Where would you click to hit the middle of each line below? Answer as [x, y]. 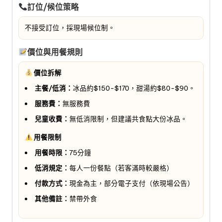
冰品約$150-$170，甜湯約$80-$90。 [134, 88]
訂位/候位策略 [53, 7]
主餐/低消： [54, 88]
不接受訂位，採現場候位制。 [70, 28]
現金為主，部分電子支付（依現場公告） [132, 183]
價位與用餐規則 [55, 52]
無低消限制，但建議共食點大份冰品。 [128, 119]
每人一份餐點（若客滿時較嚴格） [121, 168]
